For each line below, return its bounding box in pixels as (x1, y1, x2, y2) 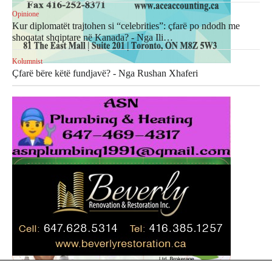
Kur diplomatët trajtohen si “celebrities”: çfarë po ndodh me (12, 21, 240, 31)
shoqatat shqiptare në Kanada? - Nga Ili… (12, 32, 173, 42)
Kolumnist (12, 57, 42, 66)
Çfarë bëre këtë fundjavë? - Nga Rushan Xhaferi (12, 68, 198, 78)
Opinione (12, 10, 39, 18)
